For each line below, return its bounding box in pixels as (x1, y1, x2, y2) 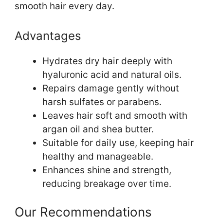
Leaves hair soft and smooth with (42, 109, 187, 121)
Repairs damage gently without (42, 82, 179, 94)
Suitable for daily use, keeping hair (42, 137, 194, 148)
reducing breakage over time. (42, 178, 171, 189)
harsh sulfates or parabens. (42, 96, 162, 108)
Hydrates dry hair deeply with (42, 55, 172, 67)
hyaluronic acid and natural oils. (42, 69, 182, 80)
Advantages (15, 28, 81, 43)
